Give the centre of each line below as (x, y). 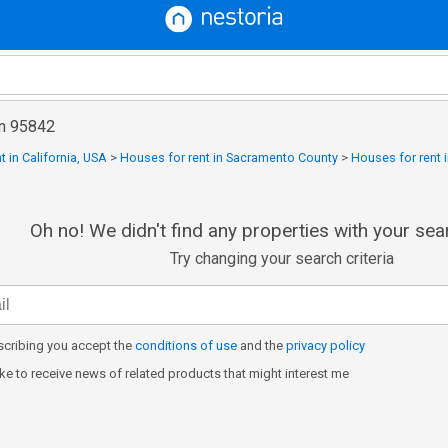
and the (261, 345)
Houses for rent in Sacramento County (229, 157)
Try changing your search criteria (282, 258)
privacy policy (325, 345)
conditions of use (186, 345)
